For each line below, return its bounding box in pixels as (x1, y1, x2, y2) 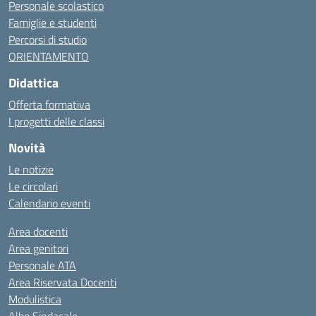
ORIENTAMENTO (8, 48, 89, 65)
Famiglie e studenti (8, 14, 97, 31)
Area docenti (8, 223, 68, 240)
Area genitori (8, 240, 68, 257)
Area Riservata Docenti (8, 274, 116, 291)
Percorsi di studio (8, 31, 87, 48)
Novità (8, 138, 45, 157)
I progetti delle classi (8, 113, 104, 130)
